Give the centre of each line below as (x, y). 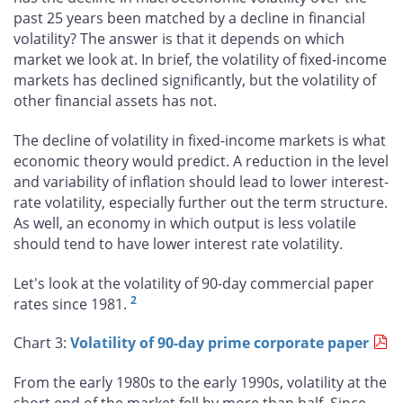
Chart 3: (42, 343)
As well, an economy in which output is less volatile (185, 223)
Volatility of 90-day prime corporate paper (219, 343)
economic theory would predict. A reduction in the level (201, 161)
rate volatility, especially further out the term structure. (201, 202)
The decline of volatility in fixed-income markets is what (200, 140)
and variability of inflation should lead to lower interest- (201, 181)
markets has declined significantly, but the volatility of (195, 81)
